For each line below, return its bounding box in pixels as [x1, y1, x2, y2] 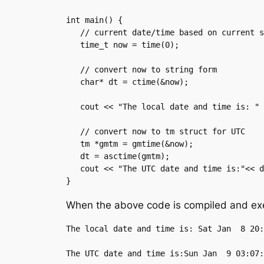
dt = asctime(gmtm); [66, 151, 80, 161]
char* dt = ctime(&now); [66, 77, 80, 87]
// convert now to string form [66, 65, 80, 75]
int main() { [66, 15, 123, 25]
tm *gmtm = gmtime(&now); [66, 139, 80, 149]
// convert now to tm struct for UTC [66, 127, 80, 137]
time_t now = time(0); [66, 40, 80, 50]
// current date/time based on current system [66, 28, 80, 38]
